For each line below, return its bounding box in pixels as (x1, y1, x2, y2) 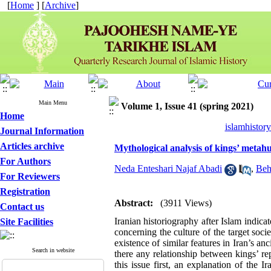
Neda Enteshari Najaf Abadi (114, 163, 222, 174)
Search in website (31, 247, 74, 253)
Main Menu (39, 99, 67, 106)
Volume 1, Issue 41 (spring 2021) (121, 101, 253, 111)
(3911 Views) (160, 198, 212, 208)
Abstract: (114, 198, 153, 208)
